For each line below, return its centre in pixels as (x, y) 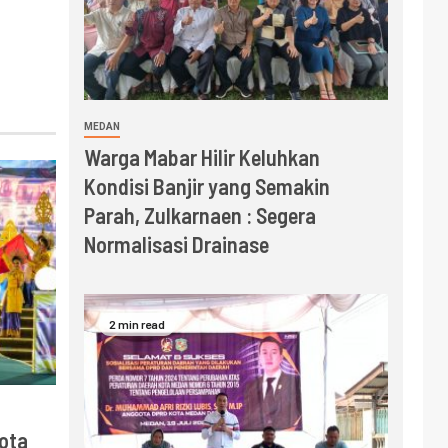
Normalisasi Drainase (176, 243)
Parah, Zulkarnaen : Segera (199, 214)
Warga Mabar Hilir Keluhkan (201, 156)
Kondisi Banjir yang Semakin (206, 185)
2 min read (136, 323)
